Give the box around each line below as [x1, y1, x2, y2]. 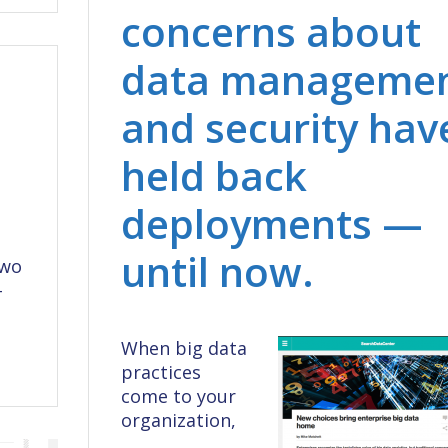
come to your [120, 383, 236, 408]
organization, [120, 407, 236, 432]
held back [120, 147, 307, 203]
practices [120, 359, 201, 384]
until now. [120, 243, 314, 299]
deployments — [120, 195, 423, 251]
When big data [120, 335, 247, 360]
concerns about [120, 3, 421, 59]
